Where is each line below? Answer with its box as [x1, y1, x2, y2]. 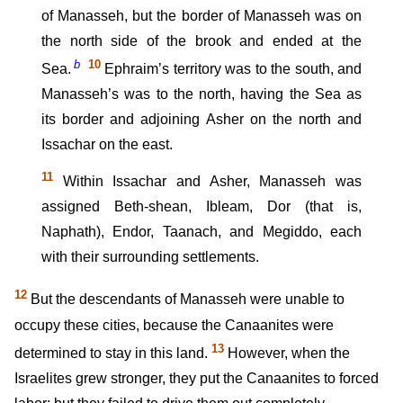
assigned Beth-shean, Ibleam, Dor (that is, [41, 199, 362, 215]
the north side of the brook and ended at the [41, 32, 362, 49]
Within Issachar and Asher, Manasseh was [53, 174, 362, 190]
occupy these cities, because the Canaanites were [14, 317, 334, 333]
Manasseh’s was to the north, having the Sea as [41, 86, 362, 103]
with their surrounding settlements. [41, 249, 259, 265]
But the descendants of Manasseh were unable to [27, 291, 345, 308]
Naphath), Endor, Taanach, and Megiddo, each [41, 224, 362, 240]
